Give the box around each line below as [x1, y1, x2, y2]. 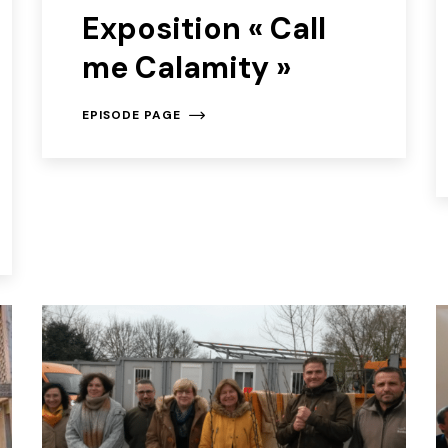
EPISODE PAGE [82, 106, 182, 123]
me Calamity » [82, 47, 292, 87]
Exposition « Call [82, 8, 327, 48]
